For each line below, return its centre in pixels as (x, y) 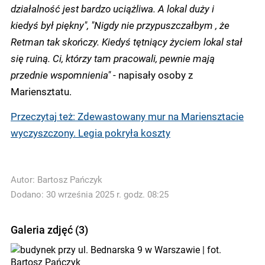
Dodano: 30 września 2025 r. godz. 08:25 (90, 194)
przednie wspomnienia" (62, 75)
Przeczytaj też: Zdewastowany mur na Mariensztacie (127, 116)
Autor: (24, 180)
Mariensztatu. (41, 91)
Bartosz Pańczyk (70, 180)
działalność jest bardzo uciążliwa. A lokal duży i (112, 8)
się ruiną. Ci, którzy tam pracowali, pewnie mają (113, 58)
